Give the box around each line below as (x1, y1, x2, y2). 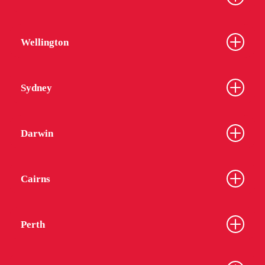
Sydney (21, 82, 52, 93)
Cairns (21, 173, 50, 185)
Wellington (21, 36, 69, 48)
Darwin (21, 127, 53, 139)
